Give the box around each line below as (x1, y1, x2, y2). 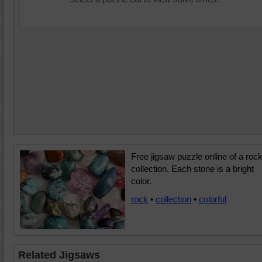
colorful (199, 194, 226, 204)
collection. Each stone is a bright (131, 164, 254, 174)
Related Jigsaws (18, 249, 100, 261)
